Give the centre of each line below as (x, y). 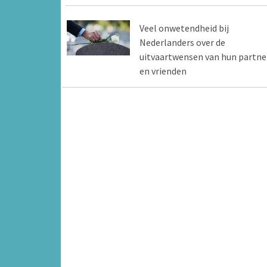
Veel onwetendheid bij (184, 28)
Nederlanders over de (182, 42)
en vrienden (163, 71)
